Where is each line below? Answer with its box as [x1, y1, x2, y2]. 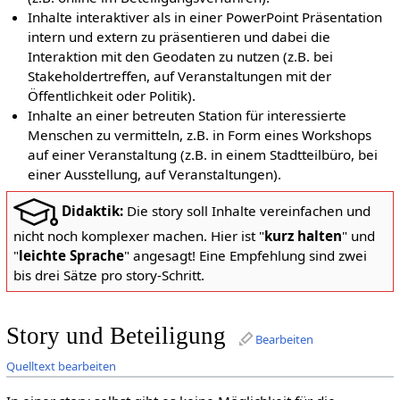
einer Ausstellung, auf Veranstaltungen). [28, 165, 282, 184]
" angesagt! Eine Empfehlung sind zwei [123, 246, 367, 265]
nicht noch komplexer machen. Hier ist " [12, 227, 264, 246]
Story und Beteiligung [5, 322, 226, 350]
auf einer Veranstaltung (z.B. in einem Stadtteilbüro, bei [28, 146, 379, 164]
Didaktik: [61, 201, 123, 220]
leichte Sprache [18, 246, 124, 265]
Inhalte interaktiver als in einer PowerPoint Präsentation [28, 8, 383, 27]
